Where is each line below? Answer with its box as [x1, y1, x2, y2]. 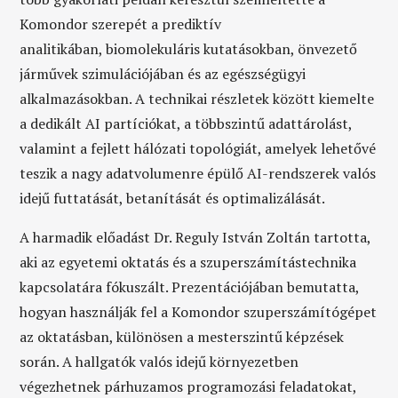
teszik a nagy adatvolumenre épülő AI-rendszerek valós [20, 163, 377, 183]
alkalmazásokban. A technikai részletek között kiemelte [20, 89, 375, 108]
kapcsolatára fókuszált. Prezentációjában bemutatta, [20, 277, 360, 297]
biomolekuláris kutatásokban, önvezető [106, 39, 358, 59]
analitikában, [20, 39, 107, 59]
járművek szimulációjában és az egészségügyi [20, 64, 306, 84]
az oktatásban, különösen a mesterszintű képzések [20, 327, 345, 346]
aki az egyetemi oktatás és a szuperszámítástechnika [20, 252, 357, 272]
